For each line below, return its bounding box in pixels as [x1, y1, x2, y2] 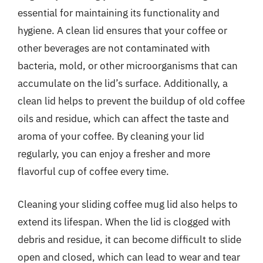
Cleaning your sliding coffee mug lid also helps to [18, 197, 238, 211]
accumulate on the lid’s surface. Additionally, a [18, 77, 228, 90]
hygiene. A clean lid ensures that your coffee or [18, 24, 227, 37]
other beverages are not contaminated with [18, 42, 210, 55]
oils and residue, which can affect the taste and [18, 112, 229, 125]
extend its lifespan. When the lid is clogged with [18, 215, 231, 228]
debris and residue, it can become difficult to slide [18, 232, 241, 246]
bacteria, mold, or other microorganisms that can [18, 59, 238, 72]
